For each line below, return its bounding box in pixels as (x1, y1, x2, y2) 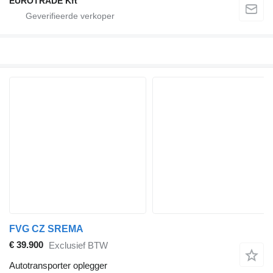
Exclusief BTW (49, 240, 108, 251)
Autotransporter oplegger (9, 260, 107, 271)
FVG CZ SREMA (9, 223, 83, 234)
